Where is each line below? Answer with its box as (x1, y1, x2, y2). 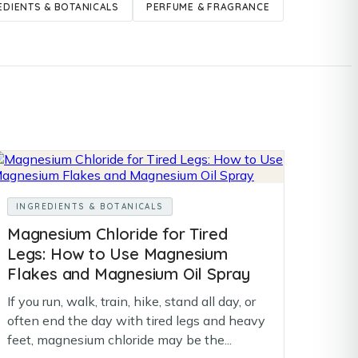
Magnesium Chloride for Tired (7, 224, 228, 244)
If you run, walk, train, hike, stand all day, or (7, 293, 256, 309)
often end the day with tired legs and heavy (7, 312, 265, 328)
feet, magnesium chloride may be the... (7, 332, 232, 348)
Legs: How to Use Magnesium (7, 244, 228, 264)
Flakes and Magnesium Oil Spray (7, 264, 250, 284)
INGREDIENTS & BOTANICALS (16, 201, 164, 212)
